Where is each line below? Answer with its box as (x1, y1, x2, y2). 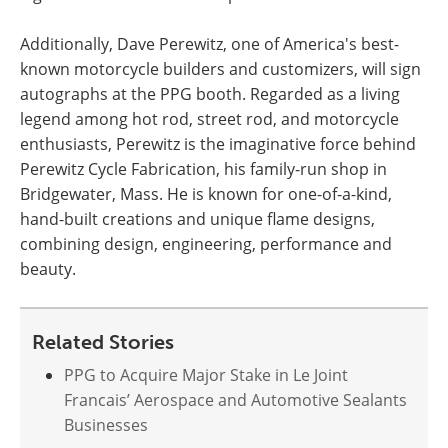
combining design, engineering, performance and (20, 233, 392, 255)
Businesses (64, 414, 148, 436)
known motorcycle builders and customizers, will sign (20, 58, 421, 80)
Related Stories (32, 330, 174, 354)
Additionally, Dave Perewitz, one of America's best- (20, 33, 399, 55)
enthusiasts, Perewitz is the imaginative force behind (20, 133, 416, 155)
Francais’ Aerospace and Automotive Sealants (64, 389, 407, 411)
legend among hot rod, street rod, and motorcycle (20, 108, 399, 130)
